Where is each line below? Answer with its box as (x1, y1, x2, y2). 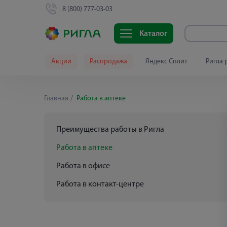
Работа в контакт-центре (56, 180, 144, 188)
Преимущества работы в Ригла (56, 126, 164, 134)
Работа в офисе (56, 162, 110, 170)
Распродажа (90, 58, 127, 65)
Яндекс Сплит (145, 58, 187, 65)
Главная (44, 95, 68, 102)
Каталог (139, 30, 167, 39)
